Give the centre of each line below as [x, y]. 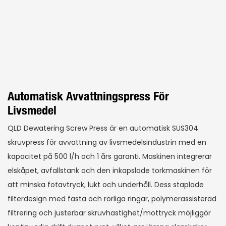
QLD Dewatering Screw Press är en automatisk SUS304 [103, 128]
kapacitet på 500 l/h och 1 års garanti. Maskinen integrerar [110, 157]
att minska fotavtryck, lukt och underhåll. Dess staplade [106, 185]
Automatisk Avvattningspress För [88, 96]
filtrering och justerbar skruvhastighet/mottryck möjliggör [109, 213]
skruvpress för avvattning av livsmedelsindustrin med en [107, 143]
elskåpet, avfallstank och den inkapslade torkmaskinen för [110, 171]
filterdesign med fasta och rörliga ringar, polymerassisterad [112, 199]
